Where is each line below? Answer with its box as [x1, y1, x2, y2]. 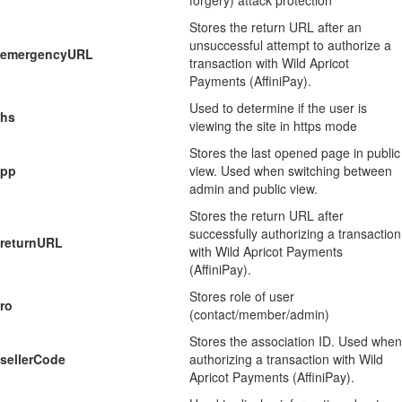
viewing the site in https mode [189, 117, 357, 135]
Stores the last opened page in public [189, 144, 400, 162]
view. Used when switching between [189, 162, 392, 179]
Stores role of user [189, 287, 294, 305]
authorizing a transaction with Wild [189, 350, 383, 368]
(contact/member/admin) [189, 305, 329, 323]
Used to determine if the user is [189, 99, 367, 117]
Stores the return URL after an [189, 18, 362, 36]
